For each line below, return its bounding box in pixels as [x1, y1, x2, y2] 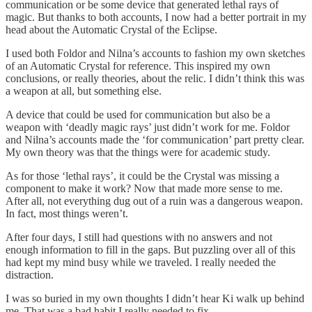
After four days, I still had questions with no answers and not [6, 231, 272, 244]
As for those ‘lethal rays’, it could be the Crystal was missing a [6, 170, 279, 182]
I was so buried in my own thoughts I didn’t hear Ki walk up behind [6, 292, 304, 305]
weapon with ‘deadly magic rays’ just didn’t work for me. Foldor [6, 121, 290, 134]
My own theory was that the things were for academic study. [6, 146, 270, 159]
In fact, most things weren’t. [6, 208, 128, 220]
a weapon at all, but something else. [6, 85, 162, 97]
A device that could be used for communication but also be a [6, 109, 270, 121]
